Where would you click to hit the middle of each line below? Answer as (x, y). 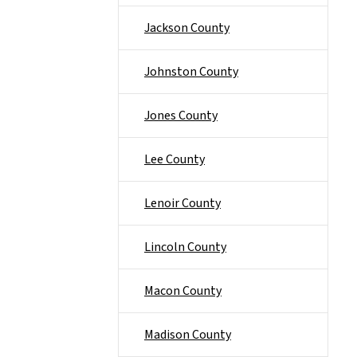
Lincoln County (185, 247)
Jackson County (187, 28)
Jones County (181, 116)
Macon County (183, 291)
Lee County (175, 159)
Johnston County (191, 72)
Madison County (188, 335)
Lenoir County (182, 203)
